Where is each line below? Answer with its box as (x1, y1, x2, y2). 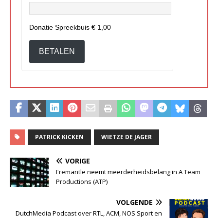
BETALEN (39, 47, 75, 56)
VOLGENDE (116, 198, 153, 207)
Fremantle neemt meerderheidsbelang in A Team (56, 167, 200, 177)
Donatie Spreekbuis (29, 23, 91, 32)
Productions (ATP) (56, 177, 108, 186)
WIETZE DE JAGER (101, 133, 152, 142)
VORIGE (65, 156, 90, 166)
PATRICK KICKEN (35, 133, 84, 142)
